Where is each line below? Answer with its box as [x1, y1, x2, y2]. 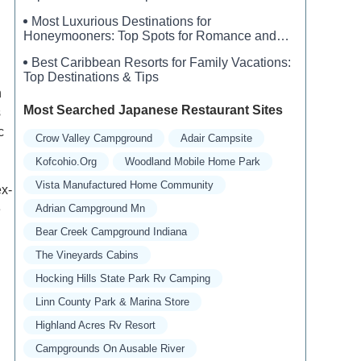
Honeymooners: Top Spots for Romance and [23, 29, 276, 44]
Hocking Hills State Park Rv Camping [35, 272, 210, 285]
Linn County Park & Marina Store [35, 296, 189, 309]
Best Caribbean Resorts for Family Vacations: [31, 56, 291, 70]
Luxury [23, 44, 62, 58]
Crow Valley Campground [35, 132, 152, 145]
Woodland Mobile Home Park [125, 156, 260, 168]
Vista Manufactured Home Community [35, 179, 214, 192]
